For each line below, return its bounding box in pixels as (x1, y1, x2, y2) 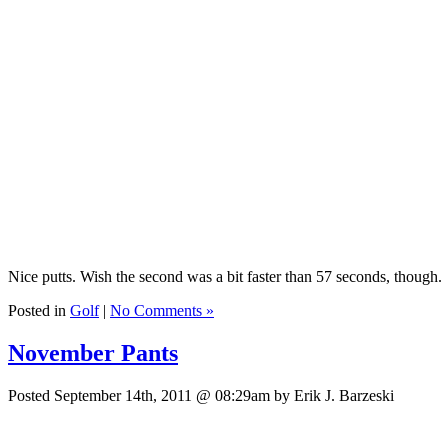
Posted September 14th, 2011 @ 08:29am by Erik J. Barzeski (8, 387, 394, 405)
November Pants (8, 340, 178, 367)
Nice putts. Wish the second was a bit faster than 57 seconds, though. (8, 268, 442, 286)
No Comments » (110, 302, 214, 320)
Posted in (8, 302, 70, 320)
